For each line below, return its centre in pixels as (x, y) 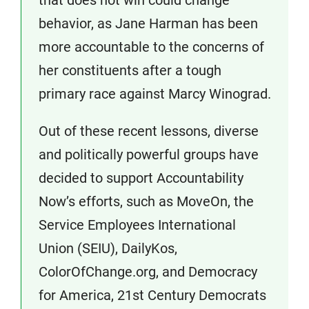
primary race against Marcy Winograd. (155, 94)
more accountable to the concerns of (151, 47)
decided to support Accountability (141, 178)
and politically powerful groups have (149, 154)
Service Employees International (137, 225)
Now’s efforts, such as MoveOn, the (146, 201)
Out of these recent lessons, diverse (149, 131)
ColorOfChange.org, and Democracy (148, 272)
